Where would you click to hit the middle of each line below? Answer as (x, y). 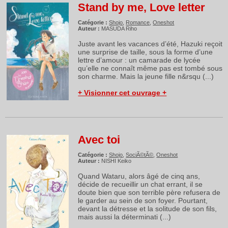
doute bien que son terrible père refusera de (149, 192)
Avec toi (99, 140)
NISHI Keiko (117, 161)
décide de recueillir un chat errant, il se (140, 184)
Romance (138, 22)
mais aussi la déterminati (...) (125, 217)
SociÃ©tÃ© (140, 155)
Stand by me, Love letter (142, 7)
